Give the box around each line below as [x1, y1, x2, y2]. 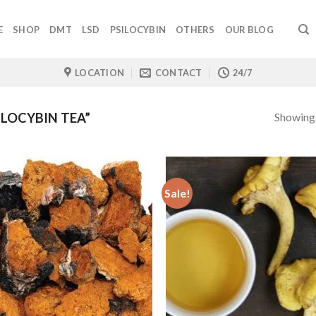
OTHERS [176, 23, 215, 35]
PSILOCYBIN [109, 23, 166, 35]
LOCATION [75, 67, 125, 78]
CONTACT [154, 67, 202, 78]
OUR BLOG [224, 23, 274, 35]
